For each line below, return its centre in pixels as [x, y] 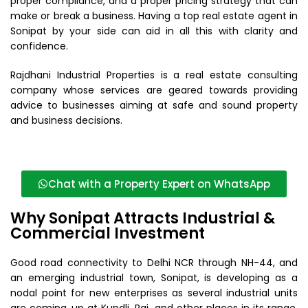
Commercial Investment [108, 233]
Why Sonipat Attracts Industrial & [143, 218]
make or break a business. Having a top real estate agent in [154, 16]
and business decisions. [66, 120]
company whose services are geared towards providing [154, 90]
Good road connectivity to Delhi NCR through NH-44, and [154, 263]
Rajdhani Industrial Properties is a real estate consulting [154, 75]
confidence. [39, 46]
